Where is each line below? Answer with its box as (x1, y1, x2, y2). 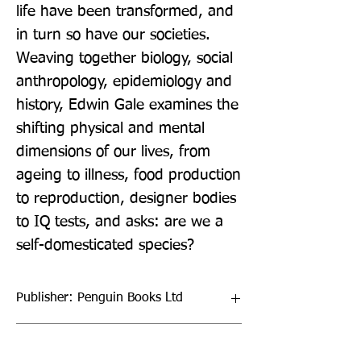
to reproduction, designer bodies (16, 190, 236, 206)
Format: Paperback (16, 338, 122, 352)
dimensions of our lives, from (16, 143, 210, 160)
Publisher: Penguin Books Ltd (16, 291, 183, 305)
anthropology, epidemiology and (16, 73, 232, 89)
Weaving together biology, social (16, 50, 233, 66)
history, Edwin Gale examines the (16, 97, 239, 113)
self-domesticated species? (16, 237, 194, 253)
